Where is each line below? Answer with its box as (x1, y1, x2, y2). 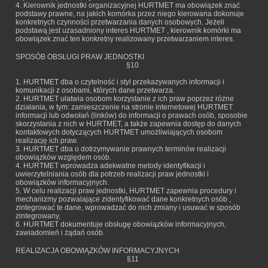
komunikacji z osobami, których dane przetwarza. (16, 86, 175, 95)
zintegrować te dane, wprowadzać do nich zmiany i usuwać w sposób (16, 203, 240, 212)
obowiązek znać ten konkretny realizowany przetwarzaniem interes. (16, 35, 234, 43)
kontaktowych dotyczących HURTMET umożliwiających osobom (16, 128, 223, 136)
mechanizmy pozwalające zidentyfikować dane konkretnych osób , (16, 195, 231, 203)
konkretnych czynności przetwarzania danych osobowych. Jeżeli (16, 18, 224, 26)
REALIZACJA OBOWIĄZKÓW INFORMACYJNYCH (16, 246, 179, 255)
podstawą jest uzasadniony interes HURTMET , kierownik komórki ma (16, 26, 241, 35)
